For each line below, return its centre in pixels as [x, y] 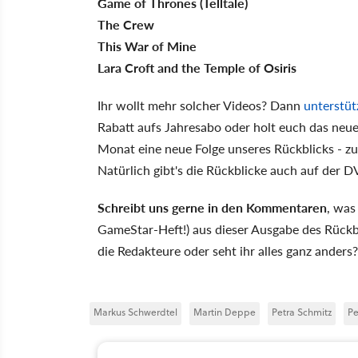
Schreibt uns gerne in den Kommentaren [212, 207]
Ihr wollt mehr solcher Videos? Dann [201, 105]
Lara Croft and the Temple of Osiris [197, 67]
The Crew [126, 24]
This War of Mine [147, 46]
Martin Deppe [225, 312]
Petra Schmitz [302, 312]
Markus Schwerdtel [135, 312]
